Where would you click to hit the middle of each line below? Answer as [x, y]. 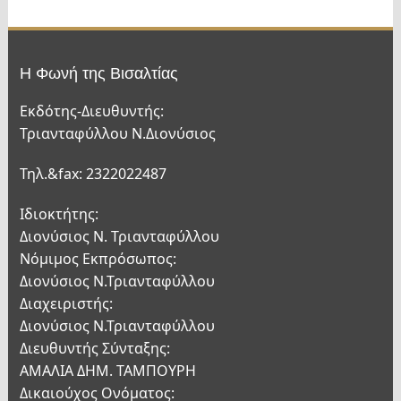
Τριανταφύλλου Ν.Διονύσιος [117, 134]
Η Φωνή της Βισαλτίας [98, 74]
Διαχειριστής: [66, 304]
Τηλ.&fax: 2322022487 [93, 174]
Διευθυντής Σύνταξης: [94, 349]
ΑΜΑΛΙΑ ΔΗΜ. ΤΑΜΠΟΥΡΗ [107, 371]
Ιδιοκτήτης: [59, 214]
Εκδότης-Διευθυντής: [91, 111]
